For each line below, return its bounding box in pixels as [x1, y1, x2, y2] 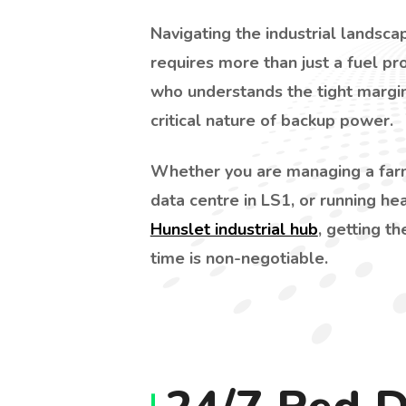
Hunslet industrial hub [150, 218, 318, 240]
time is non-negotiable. [150, 247, 328, 269]
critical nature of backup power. [150, 110, 393, 131]
